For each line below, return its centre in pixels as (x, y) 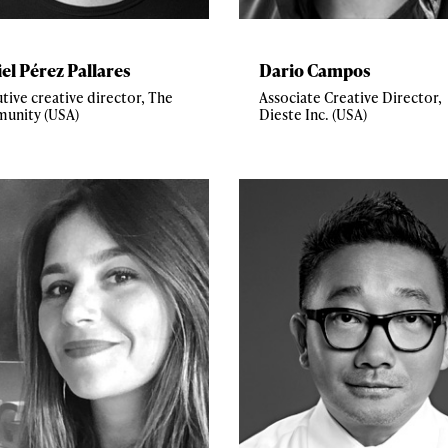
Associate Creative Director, (350, 97)
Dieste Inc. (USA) (313, 114)
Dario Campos (315, 69)
